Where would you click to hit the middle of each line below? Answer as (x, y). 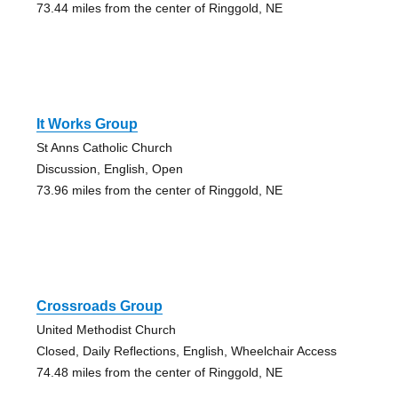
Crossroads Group (99, 306)
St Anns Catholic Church (104, 148)
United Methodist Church (106, 330)
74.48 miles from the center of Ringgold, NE (159, 373)
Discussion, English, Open (109, 169)
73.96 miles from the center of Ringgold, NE (159, 191)
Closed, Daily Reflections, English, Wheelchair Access (186, 351)
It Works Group (87, 124)
